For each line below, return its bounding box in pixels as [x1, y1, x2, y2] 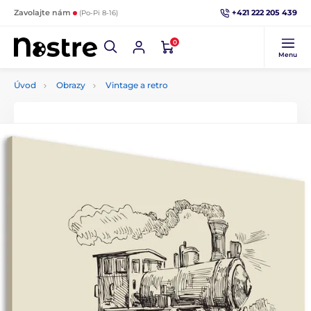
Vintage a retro [106, 80, 168, 90]
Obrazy [56, 80, 85, 90]
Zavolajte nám [14, 8, 73, 17]
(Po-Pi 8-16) [79, 8, 118, 17]
